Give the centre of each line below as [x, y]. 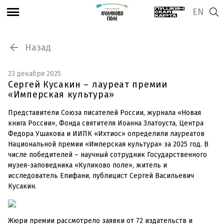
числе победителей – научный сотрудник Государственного [107, 155]
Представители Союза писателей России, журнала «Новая [104, 113]
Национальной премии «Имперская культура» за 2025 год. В [108, 144]
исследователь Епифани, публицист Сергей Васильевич [101, 176]
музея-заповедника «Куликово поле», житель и [87, 165]
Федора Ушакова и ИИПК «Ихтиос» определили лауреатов [106, 134]
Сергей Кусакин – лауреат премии [88, 84]
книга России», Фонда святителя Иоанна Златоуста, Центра [106, 123]
